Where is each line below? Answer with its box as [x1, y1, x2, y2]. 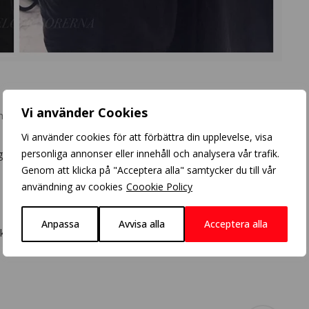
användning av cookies [21, 179, 123, 193]
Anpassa [41, 217, 79, 230]
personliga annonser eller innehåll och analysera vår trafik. [21, 146, 279, 160]
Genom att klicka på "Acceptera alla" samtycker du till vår [21, 163, 276, 177]
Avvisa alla [118, 217, 165, 230]
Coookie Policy [126, 179, 192, 193]
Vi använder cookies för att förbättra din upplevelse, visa [21, 130, 272, 143]
